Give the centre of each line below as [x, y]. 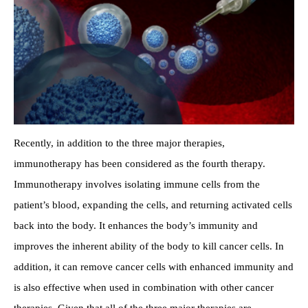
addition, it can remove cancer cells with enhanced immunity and [154, 266]
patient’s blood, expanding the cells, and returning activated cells [153, 205]
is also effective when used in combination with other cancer [144, 287]
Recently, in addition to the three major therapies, [119, 143]
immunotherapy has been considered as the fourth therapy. [140, 163]
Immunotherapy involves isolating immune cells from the [137, 184]
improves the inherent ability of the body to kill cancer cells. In [149, 246]
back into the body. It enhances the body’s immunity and [136, 225]
